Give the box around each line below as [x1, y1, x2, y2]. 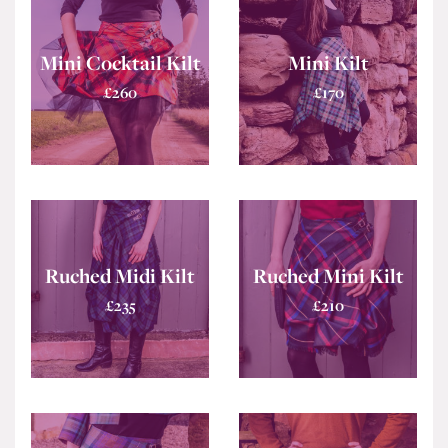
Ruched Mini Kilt [252, 262, 404, 290]
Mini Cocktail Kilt [39, 49, 201, 77]
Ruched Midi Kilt [45, 262, 195, 290]
